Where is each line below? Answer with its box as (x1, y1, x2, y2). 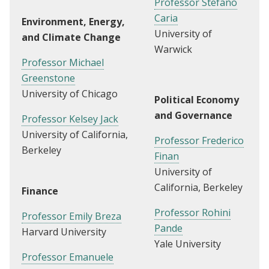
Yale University (154, 237, 221, 251)
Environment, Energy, (22, 15, 125, 29)
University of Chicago (22, 87, 118, 101)
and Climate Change (22, 31, 121, 44)
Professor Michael (22, 56, 104, 70)
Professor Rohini (154, 206, 231, 220)
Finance (22, 184, 58, 198)
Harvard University (22, 225, 106, 239)
